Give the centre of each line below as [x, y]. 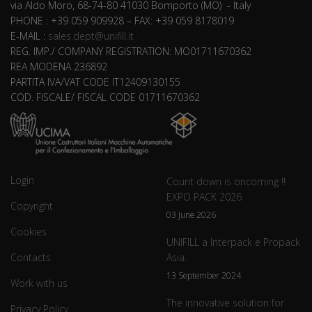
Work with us [39, 283]
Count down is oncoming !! [226, 182]
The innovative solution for [225, 303]
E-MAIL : [29, 36]
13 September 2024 [204, 275]
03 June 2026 [191, 215]
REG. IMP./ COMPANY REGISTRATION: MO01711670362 [131, 52]
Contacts [31, 258]
